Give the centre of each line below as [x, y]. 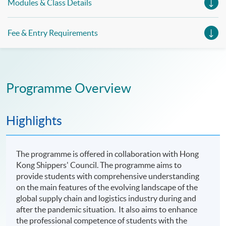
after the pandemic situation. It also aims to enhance [107, 210]
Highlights [34, 121]
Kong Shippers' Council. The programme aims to [99, 165]
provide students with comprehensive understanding [108, 176]
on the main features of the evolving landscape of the [107, 187]
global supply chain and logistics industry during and [106, 199]
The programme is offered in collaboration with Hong [108, 154]
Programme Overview [69, 88]
